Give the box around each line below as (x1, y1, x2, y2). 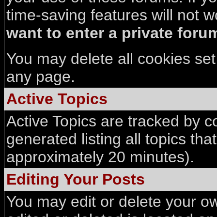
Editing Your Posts (6, 170, 145, 188)
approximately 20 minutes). (6, 148, 194, 166)
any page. (6, 68, 75, 85)
